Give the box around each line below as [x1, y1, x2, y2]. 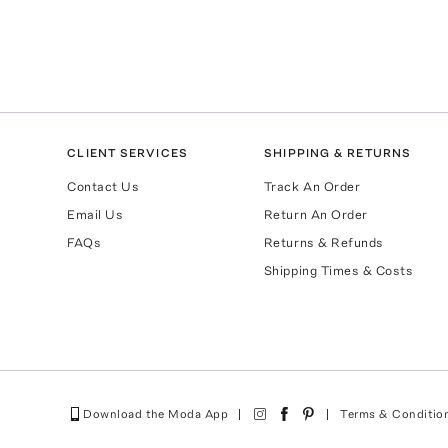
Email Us [67, 206, 124, 222]
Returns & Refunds [263, 234, 384, 250]
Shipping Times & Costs [263, 262, 414, 278]
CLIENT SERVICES [67, 145, 189, 160]
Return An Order [263, 206, 368, 222]
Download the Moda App [83, 407, 229, 422]
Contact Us [67, 178, 140, 194]
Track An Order [263, 178, 361, 194]
